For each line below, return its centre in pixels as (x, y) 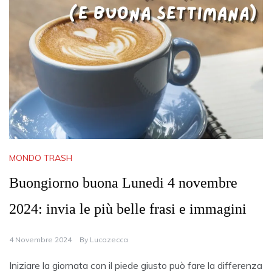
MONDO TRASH (41, 158)
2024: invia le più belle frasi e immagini (128, 209)
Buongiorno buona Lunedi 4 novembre (123, 183)
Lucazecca (109, 240)
